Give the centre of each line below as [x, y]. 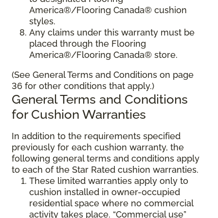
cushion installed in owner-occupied [105, 192]
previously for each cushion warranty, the [98, 147]
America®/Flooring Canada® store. [103, 54]
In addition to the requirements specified [96, 136]
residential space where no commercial [111, 203]
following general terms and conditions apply [106, 158]
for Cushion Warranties [79, 114]
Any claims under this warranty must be [112, 32]
